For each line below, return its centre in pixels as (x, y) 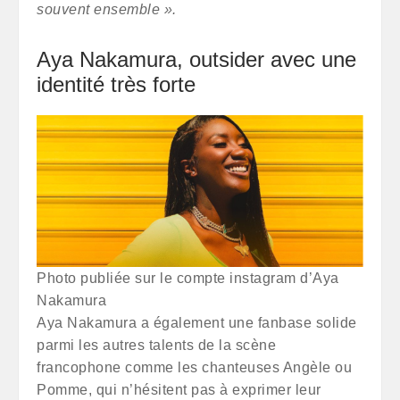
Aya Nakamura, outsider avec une (196, 59)
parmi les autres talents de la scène (156, 345)
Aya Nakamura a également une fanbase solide (197, 323)
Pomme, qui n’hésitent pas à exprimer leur (179, 390)
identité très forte (116, 84)
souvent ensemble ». (107, 9)
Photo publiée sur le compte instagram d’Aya (188, 278)
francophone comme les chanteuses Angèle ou (194, 367)
